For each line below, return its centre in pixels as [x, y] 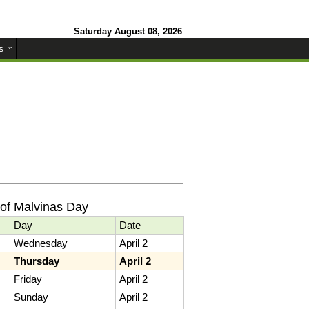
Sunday [31, 297]
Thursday [37, 261]
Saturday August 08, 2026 [128, 31]
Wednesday [41, 243]
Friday [28, 279]
